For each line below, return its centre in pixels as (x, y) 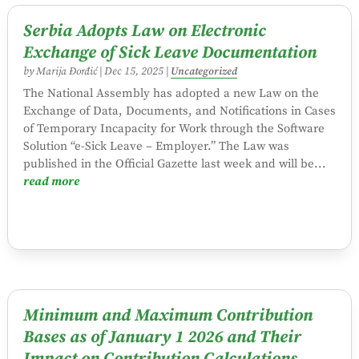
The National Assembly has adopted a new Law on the (171, 93)
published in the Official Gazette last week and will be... (174, 163)
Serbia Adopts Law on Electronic (144, 31)
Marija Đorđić (66, 71)
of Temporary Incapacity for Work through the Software (173, 128)
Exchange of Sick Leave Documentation (169, 52)
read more (51, 181)
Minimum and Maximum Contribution (167, 316)
